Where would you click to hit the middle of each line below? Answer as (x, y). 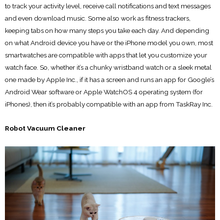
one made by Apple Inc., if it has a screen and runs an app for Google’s (110, 80)
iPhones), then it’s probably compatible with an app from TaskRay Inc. (109, 104)
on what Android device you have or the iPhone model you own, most (109, 43)
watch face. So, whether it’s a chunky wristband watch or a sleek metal (108, 68)
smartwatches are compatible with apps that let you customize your (106, 55)
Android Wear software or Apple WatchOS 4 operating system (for (104, 92)
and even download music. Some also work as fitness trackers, (98, 18)
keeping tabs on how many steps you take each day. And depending (107, 31)
